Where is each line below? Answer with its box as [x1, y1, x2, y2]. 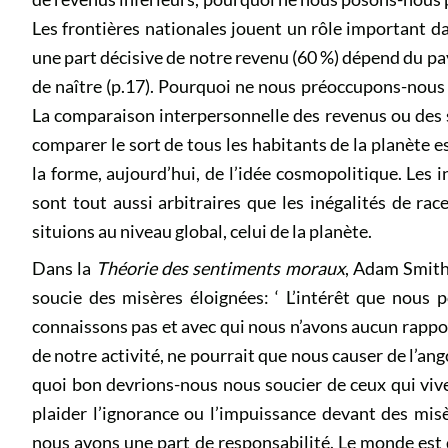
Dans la [32, 257, 96, 279]
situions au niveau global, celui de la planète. [32, 220, 372, 242]
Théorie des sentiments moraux [95, 257, 345, 279]
